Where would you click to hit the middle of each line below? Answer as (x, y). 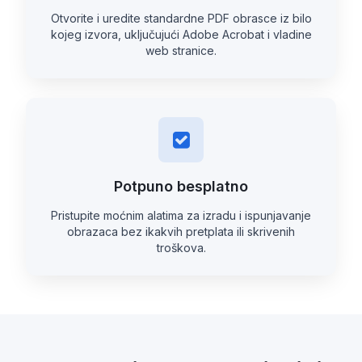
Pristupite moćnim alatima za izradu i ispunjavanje (181, 215)
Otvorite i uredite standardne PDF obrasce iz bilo (181, 18)
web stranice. (181, 50)
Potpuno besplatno (181, 186)
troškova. (181, 247)
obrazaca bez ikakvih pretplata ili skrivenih (181, 231)
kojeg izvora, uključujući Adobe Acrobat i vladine (181, 34)
